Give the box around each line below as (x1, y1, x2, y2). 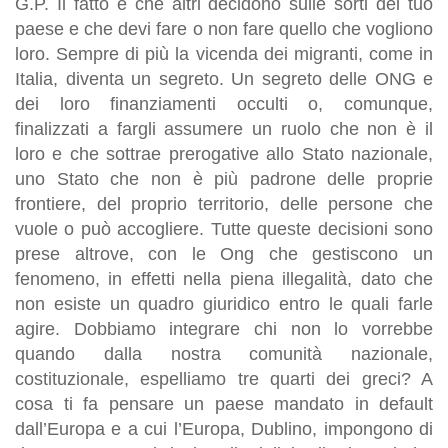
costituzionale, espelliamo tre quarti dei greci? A (15, 368, 433, 389)
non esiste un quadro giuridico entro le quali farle (15, 293, 433, 314)
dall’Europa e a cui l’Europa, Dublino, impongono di (15, 418, 433, 439)
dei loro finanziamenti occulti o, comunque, (15, 93, 433, 114)
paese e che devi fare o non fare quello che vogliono (15, 18, 433, 39)
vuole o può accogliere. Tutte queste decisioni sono (15, 218, 433, 239)
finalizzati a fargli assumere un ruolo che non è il (15, 118, 433, 139)
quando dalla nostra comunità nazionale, (15, 343, 433, 364)
